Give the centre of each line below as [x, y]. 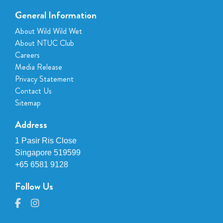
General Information [56, 15]
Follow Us [34, 186]
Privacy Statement [44, 79]
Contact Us [33, 91]
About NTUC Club [45, 43]
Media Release [39, 67]
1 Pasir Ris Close [46, 141]
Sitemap [28, 103]
